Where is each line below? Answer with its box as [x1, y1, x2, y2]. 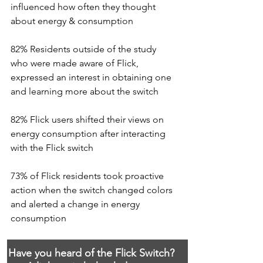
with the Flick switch [11, 142, 93, 153]
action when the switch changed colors [11, 184, 175, 195]
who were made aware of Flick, [11, 58, 141, 69]
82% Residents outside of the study [11, 43, 159, 55]
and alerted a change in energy [11, 198, 142, 210]
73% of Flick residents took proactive [11, 170, 166, 181]
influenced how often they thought [11, 1, 158, 12]
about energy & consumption [11, 15, 133, 26]
